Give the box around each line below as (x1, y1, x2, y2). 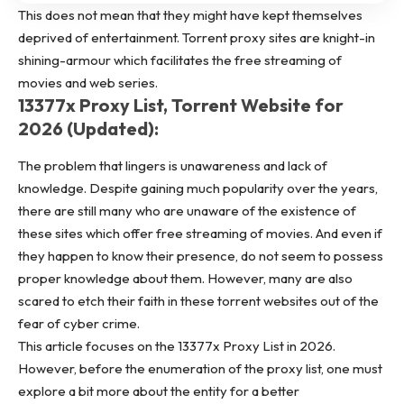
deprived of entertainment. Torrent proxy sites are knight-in (18, 29, 375, 47)
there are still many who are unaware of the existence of (18, 201, 356, 219)
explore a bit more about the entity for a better (18, 381, 299, 399)
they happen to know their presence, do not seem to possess (18, 246, 383, 264)
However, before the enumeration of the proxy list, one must (18, 359, 382, 377)
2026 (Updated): (18, 117, 159, 141)
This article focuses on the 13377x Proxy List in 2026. (18, 336, 335, 354)
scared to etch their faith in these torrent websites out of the (18, 291, 379, 309)
